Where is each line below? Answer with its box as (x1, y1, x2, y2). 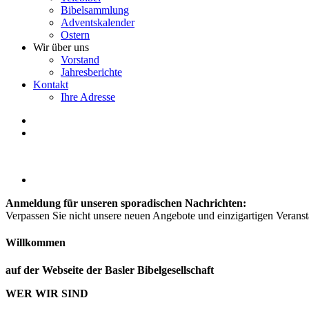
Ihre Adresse (61, 91, 115, 103)
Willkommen (6, 237, 66, 249)
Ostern (61, 29, 90, 41)
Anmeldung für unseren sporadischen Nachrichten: (6, 197, 246, 209)
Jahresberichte (61, 66, 122, 78)
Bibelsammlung (61, 4, 129, 16)
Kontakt (33, 79, 68, 90)
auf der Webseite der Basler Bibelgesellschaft (6, 263, 214, 276)
